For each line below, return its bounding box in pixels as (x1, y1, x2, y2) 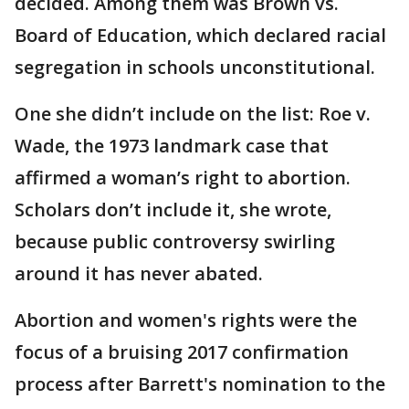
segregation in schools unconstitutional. (15, 55, 375, 79)
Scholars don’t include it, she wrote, (15, 197, 331, 222)
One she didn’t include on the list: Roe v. (15, 101, 371, 126)
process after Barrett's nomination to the (15, 372, 385, 396)
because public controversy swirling (15, 229, 335, 254)
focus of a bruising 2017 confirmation (15, 340, 349, 364)
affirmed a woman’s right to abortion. (15, 165, 351, 190)
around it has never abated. (15, 261, 263, 286)
